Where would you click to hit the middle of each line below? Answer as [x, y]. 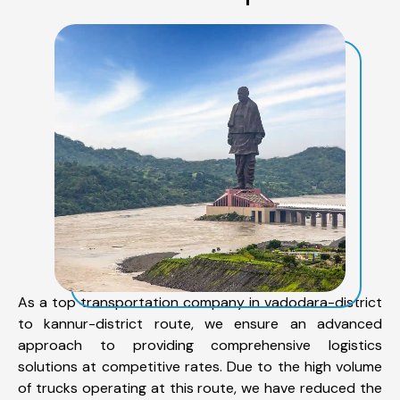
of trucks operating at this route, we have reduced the [200, 387]
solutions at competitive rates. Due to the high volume [200, 366]
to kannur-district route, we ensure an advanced [200, 323]
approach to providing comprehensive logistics [200, 345]
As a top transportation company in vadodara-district [200, 302]
